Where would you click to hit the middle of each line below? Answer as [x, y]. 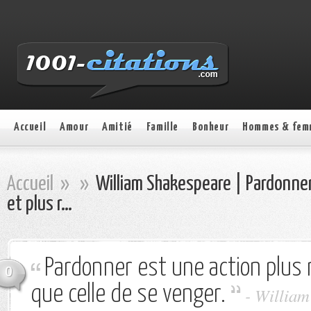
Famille [162, 127]
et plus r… [40, 204]
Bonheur [211, 127]
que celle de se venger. [128, 295]
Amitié [117, 127]
